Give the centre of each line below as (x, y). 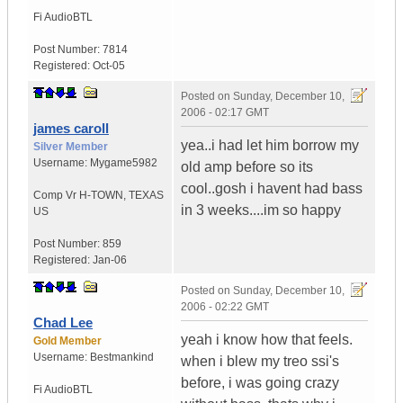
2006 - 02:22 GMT (225, 307)
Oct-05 (109, 66)
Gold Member (67, 341)
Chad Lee (63, 323)
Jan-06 (110, 260)
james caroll (71, 129)
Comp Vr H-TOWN (78, 196)
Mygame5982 (124, 163)
